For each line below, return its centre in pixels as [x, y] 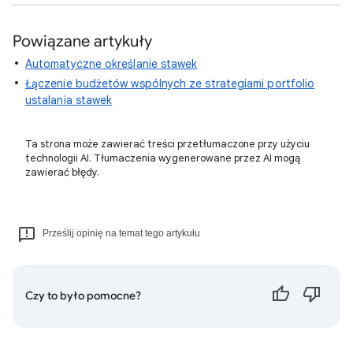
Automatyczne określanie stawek [111, 63]
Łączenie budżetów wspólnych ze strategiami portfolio [170, 83]
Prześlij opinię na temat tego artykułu [121, 233]
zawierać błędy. [62, 172]
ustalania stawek [69, 100]
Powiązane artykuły [82, 41]
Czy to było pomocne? [83, 295]
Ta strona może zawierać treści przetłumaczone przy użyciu [167, 143]
